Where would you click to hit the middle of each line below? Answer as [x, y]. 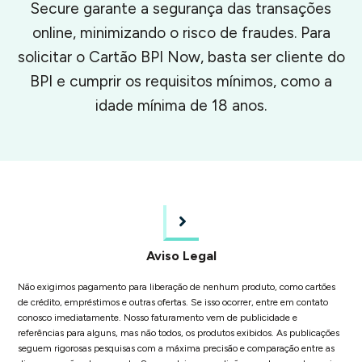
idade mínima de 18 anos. [181, 105]
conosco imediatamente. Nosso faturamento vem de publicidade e [158, 317]
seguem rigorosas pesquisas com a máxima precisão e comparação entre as [176, 348]
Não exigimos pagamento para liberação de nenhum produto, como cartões [177, 286]
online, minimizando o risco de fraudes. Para [181, 32]
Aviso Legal [181, 255]
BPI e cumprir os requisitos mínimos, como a [181, 81]
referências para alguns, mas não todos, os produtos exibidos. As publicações [179, 333]
